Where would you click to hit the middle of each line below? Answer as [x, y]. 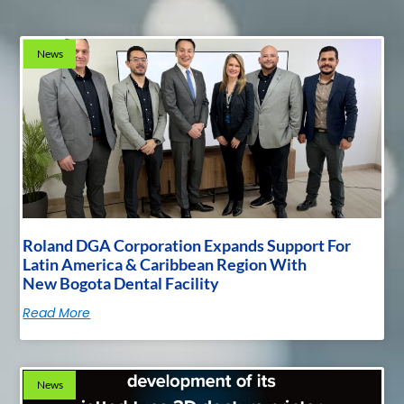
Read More [57, 312]
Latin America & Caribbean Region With [165, 264]
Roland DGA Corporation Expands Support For [187, 245]
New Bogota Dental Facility [121, 283]
